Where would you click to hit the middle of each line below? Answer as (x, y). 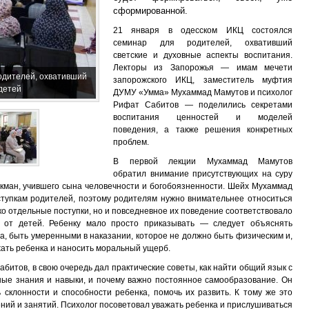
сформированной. (150, 11)
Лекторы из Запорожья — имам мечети (203, 68)
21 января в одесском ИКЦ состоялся (203, 30)
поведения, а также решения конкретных (203, 130)
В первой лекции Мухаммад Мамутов (203, 161)
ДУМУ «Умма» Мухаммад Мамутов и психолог (203, 92)
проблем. (131, 142)
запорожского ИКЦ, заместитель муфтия (203, 80)
